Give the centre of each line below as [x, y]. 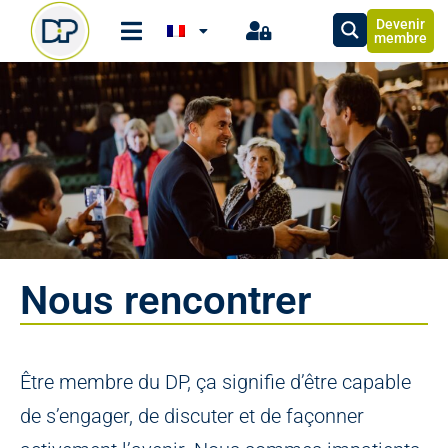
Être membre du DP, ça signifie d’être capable [215, 382]
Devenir [401, 24]
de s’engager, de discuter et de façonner [192, 416]
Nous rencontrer [165, 301]
